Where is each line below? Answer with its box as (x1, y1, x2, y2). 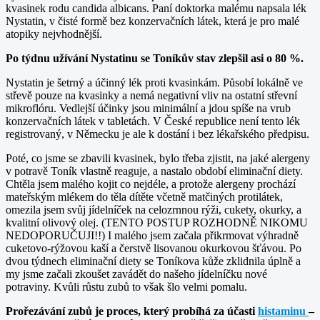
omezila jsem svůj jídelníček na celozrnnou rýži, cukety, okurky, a (6, 203, 301, 216)
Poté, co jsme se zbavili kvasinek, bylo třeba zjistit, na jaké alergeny (6, 151, 310, 164)
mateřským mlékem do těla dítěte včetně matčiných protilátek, (6, 190, 283, 203)
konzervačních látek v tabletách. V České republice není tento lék (6, 114, 300, 127)
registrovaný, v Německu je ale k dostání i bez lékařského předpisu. (6, 127, 309, 140)
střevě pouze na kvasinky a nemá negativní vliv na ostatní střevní (6, 89, 297, 101)
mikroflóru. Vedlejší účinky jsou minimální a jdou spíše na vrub (6, 101, 291, 114)
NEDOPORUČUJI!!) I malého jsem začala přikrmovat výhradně (6, 229, 299, 241)
